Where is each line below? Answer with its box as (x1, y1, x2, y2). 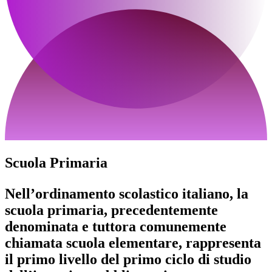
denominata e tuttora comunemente (5, 219, 226, 235)
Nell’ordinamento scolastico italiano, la (5, 186, 248, 202)
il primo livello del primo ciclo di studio (5, 251, 251, 268)
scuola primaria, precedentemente (5, 202, 218, 219)
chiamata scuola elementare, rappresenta (5, 235, 261, 251)
